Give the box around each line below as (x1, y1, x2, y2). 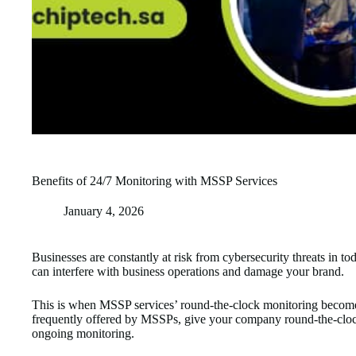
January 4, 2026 (64, 203, 144, 218)
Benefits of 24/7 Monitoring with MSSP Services (32, 173, 277, 188)
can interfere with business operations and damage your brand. (32, 264, 344, 278)
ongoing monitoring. (32, 326, 134, 340)
